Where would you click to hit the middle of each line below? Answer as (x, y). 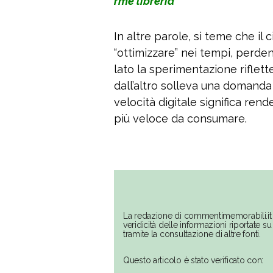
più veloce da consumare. (180, 119)
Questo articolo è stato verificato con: (193, 261)
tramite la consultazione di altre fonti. (192, 234)
